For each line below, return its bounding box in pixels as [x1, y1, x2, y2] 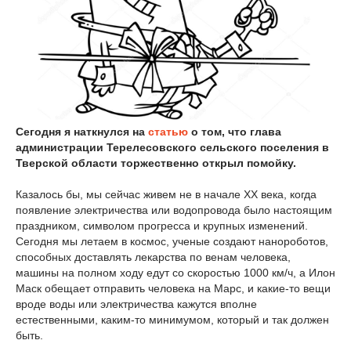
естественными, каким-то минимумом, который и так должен [16, 313, 329, 326]
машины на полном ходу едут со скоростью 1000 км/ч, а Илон [16, 266, 335, 279]
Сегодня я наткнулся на [16, 125, 148, 138]
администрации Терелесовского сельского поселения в [16, 140, 329, 154]
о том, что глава [188, 125, 281, 138]
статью [148, 125, 188, 138]
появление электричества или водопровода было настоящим [16, 203, 332, 216]
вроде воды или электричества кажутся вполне [16, 297, 257, 310]
